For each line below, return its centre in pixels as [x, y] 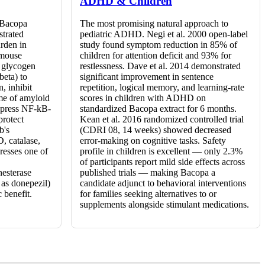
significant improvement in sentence [147, 77]
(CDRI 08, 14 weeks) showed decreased [156, 130]
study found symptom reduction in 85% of [159, 45]
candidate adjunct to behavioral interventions [163, 183]
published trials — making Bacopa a [148, 173]
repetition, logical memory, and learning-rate [162, 88]
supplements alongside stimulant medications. [164, 205]
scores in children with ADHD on [143, 98]
